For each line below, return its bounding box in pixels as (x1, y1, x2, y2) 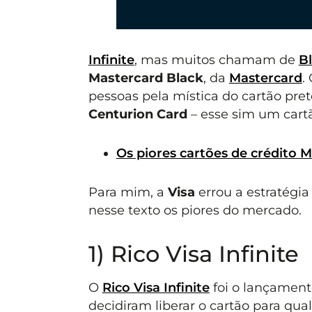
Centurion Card (88, 106, 187, 121)
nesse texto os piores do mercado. (88, 203, 302, 218)
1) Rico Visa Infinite (88, 240, 299, 267)
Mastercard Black (88, 70, 203, 85)
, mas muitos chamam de (134, 52, 299, 67)
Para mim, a (88, 185, 168, 200)
